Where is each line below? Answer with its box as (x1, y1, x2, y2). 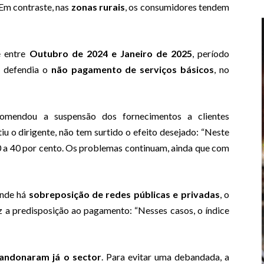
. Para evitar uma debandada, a (101, 251, 230, 263)
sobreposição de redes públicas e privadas (28, 189, 220, 200)
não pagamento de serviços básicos (51, 64, 214, 75)
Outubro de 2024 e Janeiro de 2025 (29, 48, 192, 60)
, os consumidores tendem (125, 1, 230, 13)
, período (192, 48, 230, 60)
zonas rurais (71, 1, 126, 13)
